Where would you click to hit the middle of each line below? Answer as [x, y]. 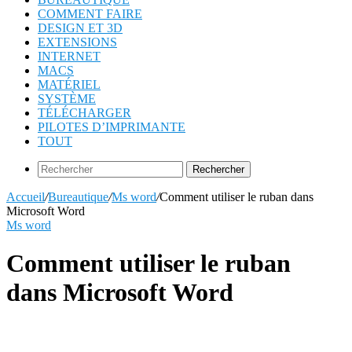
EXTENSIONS [77, 42]
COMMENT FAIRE [90, 14]
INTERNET [69, 56]
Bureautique [78, 197]
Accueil [26, 197]
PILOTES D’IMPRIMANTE [112, 127]
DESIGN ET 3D [80, 28]
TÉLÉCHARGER [84, 113]
